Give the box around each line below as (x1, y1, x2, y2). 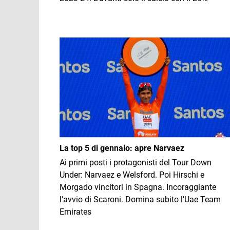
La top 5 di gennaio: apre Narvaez (60, 143, 184, 153)
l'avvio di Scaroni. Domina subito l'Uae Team (60, 195, 221, 204)
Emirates (60, 207, 91, 217)
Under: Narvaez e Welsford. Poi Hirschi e (60, 170, 204, 180)
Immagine (59, 38, 97, 48)
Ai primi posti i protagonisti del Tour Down (60, 158, 212, 167)
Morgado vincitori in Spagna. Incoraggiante (60, 182, 216, 192)
